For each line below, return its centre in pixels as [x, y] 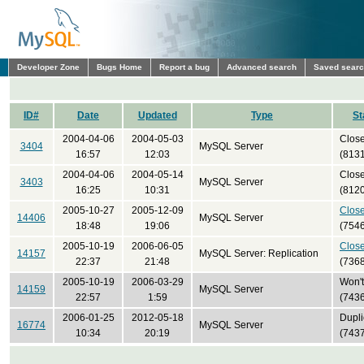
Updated [157, 115]
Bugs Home [119, 67]
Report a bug [184, 67]
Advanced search [262, 67]
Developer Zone [48, 67]
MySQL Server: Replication [259, 253]
